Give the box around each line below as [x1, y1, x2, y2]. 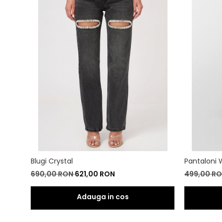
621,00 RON [75, 168, 115, 179]
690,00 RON [31, 168, 75, 179]
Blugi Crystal [31, 156, 73, 166]
